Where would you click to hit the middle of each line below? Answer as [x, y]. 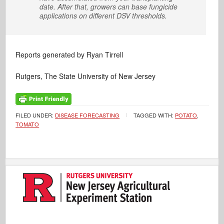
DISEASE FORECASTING [87, 115]
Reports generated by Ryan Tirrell [69, 54]
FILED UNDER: [35, 115]
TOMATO [27, 124]
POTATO [186, 115]
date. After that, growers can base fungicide [109, 6]
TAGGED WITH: [154, 115]
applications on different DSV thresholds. [103, 15]
